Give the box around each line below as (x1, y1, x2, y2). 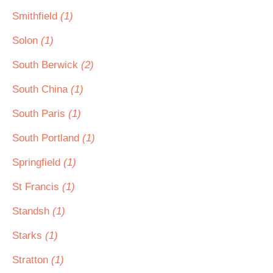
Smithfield (12, 10, 60, 22)
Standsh (12, 205, 52, 217)
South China (12, 83, 71, 95)
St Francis (12, 181, 62, 193)
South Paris (12, 108, 68, 119)
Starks (12, 230, 45, 241)
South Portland (12, 132, 82, 144)
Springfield (12, 157, 63, 168)
